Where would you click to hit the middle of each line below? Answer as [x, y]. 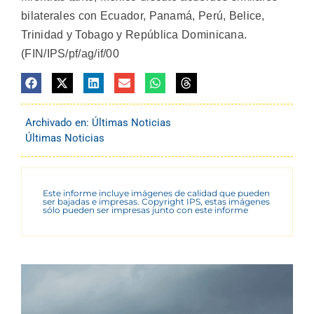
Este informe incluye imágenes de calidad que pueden [156, 193]
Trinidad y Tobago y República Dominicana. [134, 34]
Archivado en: [59, 123]
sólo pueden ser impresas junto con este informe [145, 210]
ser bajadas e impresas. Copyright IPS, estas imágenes [156, 202]
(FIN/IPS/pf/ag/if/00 [70, 53]
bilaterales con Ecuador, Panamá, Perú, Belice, [143, 15]
